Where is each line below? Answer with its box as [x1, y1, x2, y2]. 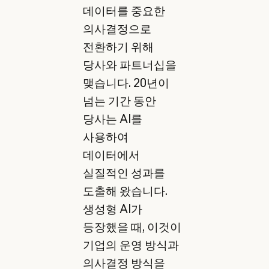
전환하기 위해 [82, 40, 154, 55]
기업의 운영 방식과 [82, 238, 179, 253]
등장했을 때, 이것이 [82, 220, 181, 235]
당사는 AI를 [82, 112, 142, 127]
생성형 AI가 [82, 202, 142, 217]
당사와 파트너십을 [82, 58, 177, 73]
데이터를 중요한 [82, 4, 165, 19]
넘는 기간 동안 [82, 94, 156, 109]
